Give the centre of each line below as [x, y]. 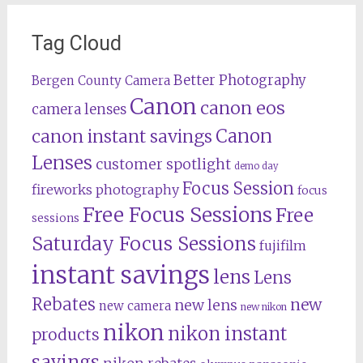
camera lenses [79, 109]
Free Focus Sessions [177, 215]
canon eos [242, 108]
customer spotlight [163, 164]
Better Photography [239, 81]
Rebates [63, 304]
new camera [135, 306]
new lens [205, 305]
